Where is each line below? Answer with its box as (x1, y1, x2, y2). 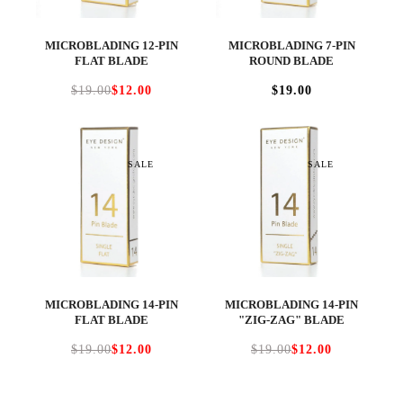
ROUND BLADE (249, 53, 334, 67)
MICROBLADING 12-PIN (45, 38, 178, 52)
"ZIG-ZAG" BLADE (238, 313, 345, 327)
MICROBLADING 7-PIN (228, 38, 355, 52)
